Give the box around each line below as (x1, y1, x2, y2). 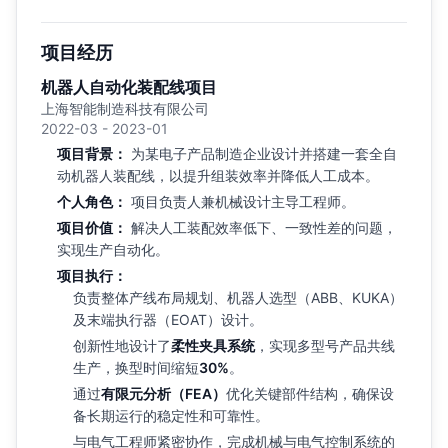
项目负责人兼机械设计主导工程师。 (127, 192, 355, 210)
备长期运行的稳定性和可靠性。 (73, 406, 269, 424)
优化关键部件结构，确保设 (226, 384, 394, 402)
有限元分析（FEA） (101, 384, 226, 402)
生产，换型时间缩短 (73, 358, 199, 376)
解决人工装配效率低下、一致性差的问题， (127, 218, 397, 236)
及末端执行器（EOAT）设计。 (73, 310, 263, 328)
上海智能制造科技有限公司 (41, 99, 209, 117)
